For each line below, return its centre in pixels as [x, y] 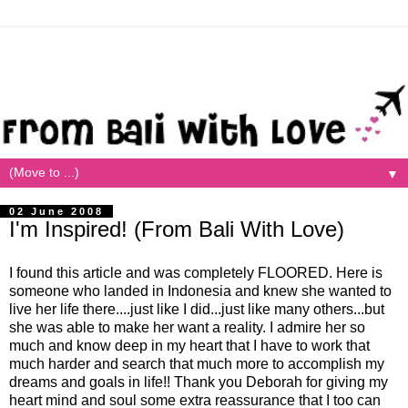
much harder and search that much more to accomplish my [197, 363]
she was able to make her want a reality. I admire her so [187, 327]
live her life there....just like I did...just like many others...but [197, 309]
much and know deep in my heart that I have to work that [189, 345]
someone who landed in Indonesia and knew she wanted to [200, 291]
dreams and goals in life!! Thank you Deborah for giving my [199, 382]
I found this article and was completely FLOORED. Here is [196, 272]
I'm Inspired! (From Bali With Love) [177, 229]
